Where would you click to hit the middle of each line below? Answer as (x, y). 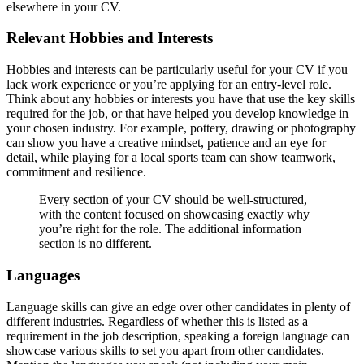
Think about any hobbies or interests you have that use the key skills (181, 99)
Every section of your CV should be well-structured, (173, 200)
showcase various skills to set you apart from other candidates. (165, 350)
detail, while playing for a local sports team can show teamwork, (171, 158)
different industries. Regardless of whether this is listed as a (157, 321)
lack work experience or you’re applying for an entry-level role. (169, 84)
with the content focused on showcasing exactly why (174, 214)
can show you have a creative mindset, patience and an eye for (166, 143)
